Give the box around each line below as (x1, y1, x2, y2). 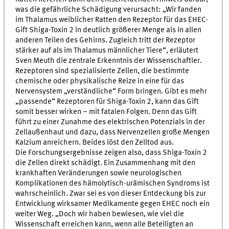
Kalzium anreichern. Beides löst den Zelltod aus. (15, 138, 174, 147)
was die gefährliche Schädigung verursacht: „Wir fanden (15, 5, 202, 14)
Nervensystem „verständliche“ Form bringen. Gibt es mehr (15, 87, 208, 96)
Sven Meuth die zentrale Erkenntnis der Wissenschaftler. (15, 56, 202, 65)
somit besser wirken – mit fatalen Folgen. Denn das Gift (15, 107, 197, 116)
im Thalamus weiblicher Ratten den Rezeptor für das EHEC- (15, 15, 209, 24)
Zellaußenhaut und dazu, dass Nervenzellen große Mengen (15, 128, 210, 136)
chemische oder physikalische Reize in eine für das (15, 77, 185, 85)
